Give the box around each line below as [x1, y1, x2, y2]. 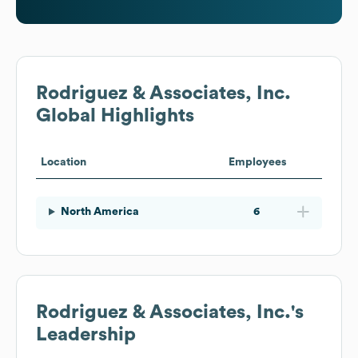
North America [60, 205, 139, 217]
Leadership [36, 324, 136, 344]
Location [41, 156, 86, 168]
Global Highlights [36, 105, 194, 125]
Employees [228, 156, 287, 168]
